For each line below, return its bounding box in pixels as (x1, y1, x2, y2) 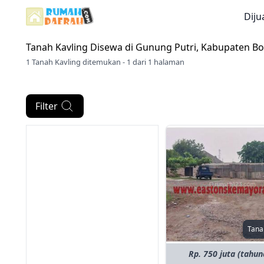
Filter (35, 100, 58, 113)
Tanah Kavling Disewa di (26, 41, 136, 54)
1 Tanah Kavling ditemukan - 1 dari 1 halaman (26, 57, 184, 67)
